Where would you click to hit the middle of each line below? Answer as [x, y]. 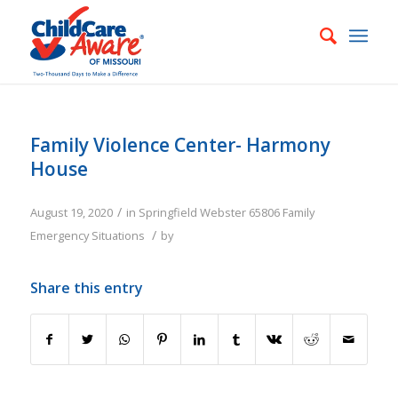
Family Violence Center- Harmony [180, 145]
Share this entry [86, 288]
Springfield [167, 212]
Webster [223, 212]
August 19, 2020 [71, 212]
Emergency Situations [87, 235]
